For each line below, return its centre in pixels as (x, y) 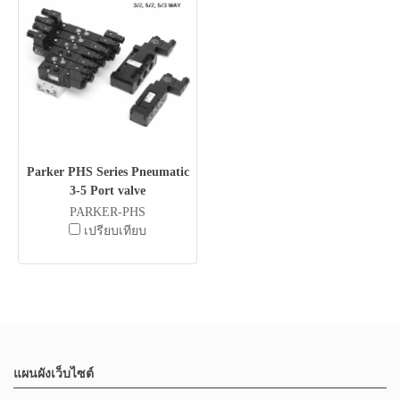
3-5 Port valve (108, 191)
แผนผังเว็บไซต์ (54, 374)
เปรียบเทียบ (115, 231)
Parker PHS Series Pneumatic (108, 172)
